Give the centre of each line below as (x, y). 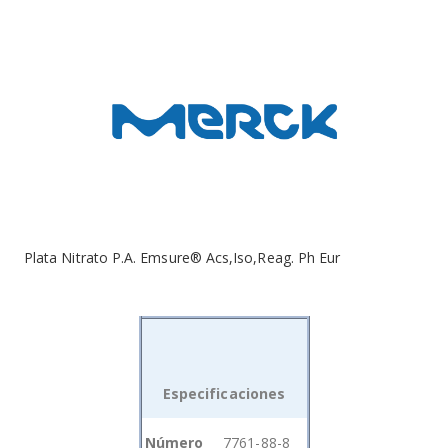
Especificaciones (224, 393)
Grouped (168, 430)
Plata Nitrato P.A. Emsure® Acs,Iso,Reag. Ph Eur (182, 257)
